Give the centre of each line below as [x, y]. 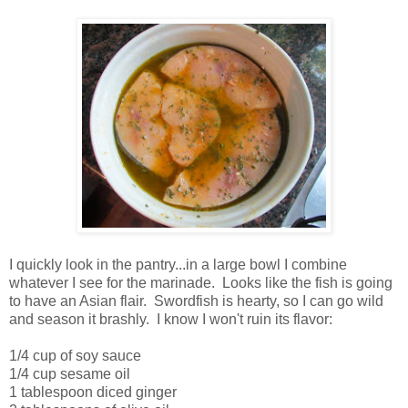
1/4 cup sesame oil [70, 374]
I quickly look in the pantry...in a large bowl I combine [178, 265]
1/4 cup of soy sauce [75, 356]
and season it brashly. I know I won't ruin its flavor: [171, 320]
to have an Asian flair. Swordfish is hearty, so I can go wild [196, 301]
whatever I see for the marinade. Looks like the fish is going [201, 283]
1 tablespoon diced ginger [93, 393]
